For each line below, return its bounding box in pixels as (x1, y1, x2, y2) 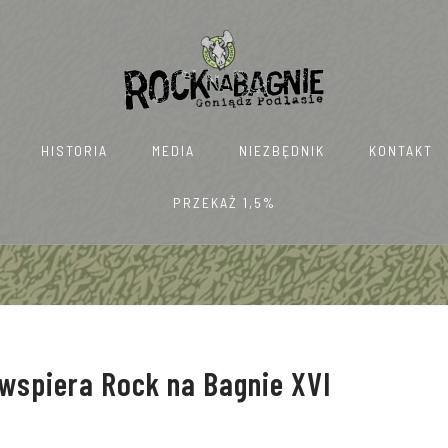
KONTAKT (368, 142, 433, 159)
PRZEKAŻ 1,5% (172, 194, 276, 211)
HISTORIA (40, 142, 108, 159)
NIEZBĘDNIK (238, 142, 325, 159)
